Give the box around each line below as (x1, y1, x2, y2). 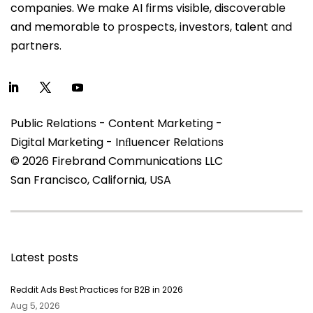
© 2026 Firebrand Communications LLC (10, 152, 223, 169)
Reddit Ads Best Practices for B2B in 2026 (10, 283, 183, 296)
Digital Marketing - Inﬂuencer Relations (10, 133, 224, 150)
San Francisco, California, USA (10, 171, 171, 188)
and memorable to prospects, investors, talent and (10, 18, 292, 35)
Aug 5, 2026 (10, 299, 60, 312)
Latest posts (10, 249, 78, 265)
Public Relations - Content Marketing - (10, 115, 222, 131)
